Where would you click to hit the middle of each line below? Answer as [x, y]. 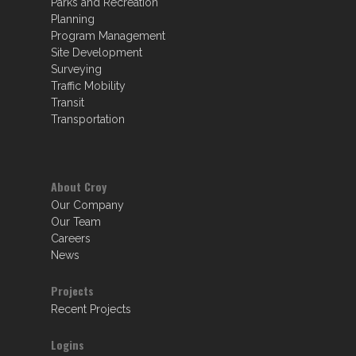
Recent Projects [91, 309]
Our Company [87, 205]
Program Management [108, 36]
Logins [68, 344]
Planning [73, 19]
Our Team [76, 222]
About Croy [79, 186]
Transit [68, 103]
